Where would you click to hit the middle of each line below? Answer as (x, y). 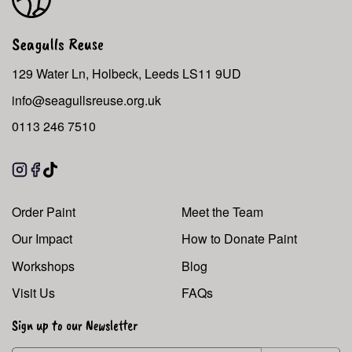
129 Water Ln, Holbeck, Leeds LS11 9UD (126, 73)
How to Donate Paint (239, 238)
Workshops (43, 266)
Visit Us (33, 293)
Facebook (54, 185)
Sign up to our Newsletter (75, 325)
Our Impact (42, 238)
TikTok (61, 185)
